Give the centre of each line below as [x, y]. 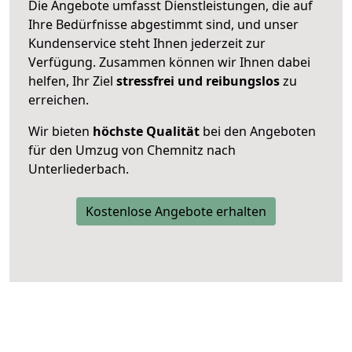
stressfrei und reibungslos [198, 81]
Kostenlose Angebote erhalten [176, 211]
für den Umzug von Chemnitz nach [132, 150]
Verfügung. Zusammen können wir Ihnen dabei [169, 62]
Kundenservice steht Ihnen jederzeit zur [147, 43]
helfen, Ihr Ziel [72, 81]
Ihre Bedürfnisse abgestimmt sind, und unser [163, 24]
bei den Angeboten [258, 131]
